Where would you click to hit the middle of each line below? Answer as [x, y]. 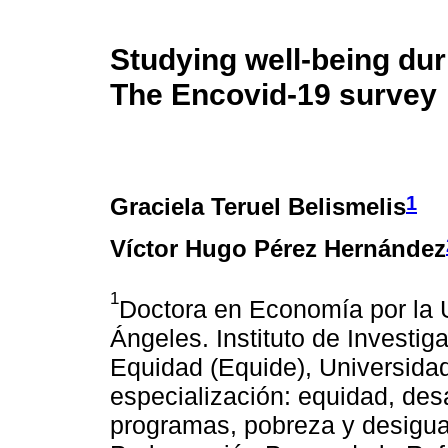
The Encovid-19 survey [273, 93]
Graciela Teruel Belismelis [258, 206]
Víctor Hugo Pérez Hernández [278, 248]
